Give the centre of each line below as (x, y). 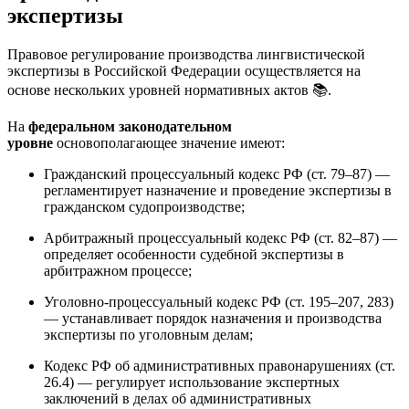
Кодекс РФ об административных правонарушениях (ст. (220, 365)
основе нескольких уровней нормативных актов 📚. (169, 89)
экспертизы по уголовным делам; (148, 334)
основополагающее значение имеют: (169, 142)
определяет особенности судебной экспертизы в (194, 254)
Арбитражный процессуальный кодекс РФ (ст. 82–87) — (220, 237)
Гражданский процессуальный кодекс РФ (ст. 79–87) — (217, 173)
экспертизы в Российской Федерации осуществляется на (184, 70)
